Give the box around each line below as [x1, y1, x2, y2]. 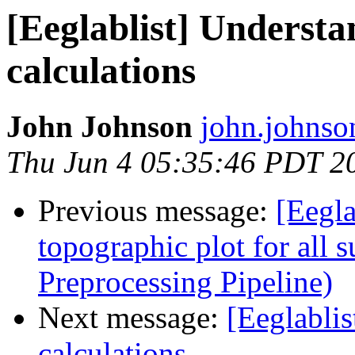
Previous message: [38, 193, 276, 228]
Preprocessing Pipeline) [38, 265, 333, 300]
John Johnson [6, 109, 193, 144]
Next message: [38, 300, 227, 335]
